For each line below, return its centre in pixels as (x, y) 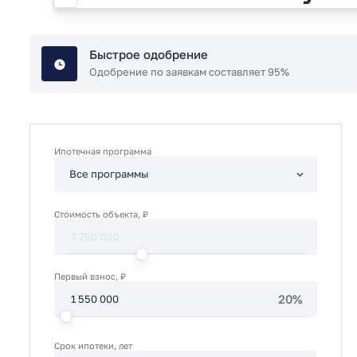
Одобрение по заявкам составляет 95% (189, 73)
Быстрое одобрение (148, 54)
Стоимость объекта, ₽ (102, 214)
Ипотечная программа (103, 152)
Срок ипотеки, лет (94, 345)
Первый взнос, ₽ (90, 277)
